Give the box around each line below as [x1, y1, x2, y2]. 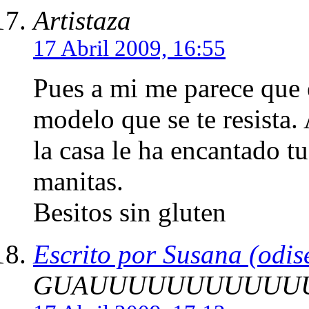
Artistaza [33, 5, 131, 35]
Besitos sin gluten [33, 197, 226, 227]
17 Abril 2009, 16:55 [33, 35, 226, 61]
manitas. [33, 166, 123, 196]
